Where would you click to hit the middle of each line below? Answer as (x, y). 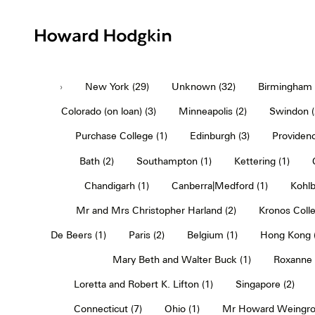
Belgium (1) (212, 234)
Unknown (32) (204, 86)
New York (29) (117, 86)
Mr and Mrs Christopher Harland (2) (156, 210)
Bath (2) (96, 161)
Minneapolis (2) (213, 111)
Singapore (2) (265, 284)
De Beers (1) (78, 234)
